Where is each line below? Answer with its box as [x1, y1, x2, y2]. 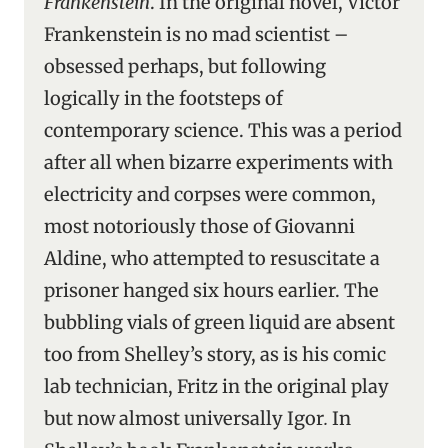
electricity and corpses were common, [44, 183, 376, 206]
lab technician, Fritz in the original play [44, 375, 389, 398]
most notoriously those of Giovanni [44, 215, 355, 238]
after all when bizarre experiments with [44, 151, 393, 174]
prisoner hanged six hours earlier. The [44, 279, 379, 302]
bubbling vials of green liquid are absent [44, 311, 395, 334]
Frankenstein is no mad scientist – [44, 23, 348, 46]
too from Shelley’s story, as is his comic [44, 343, 386, 366]
